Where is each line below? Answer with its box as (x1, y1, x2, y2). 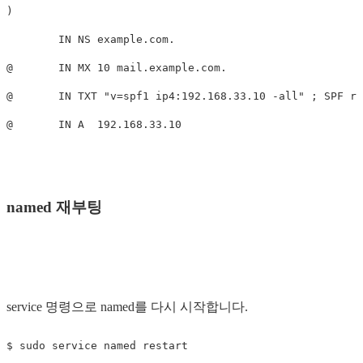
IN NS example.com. (6, 32, 175, 45)
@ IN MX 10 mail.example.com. (6, 61, 227, 74)
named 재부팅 (6, 198, 102, 216)
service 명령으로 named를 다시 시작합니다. (6, 300, 248, 314)
